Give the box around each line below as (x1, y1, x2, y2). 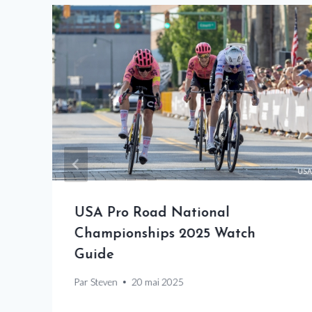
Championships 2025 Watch (75, 227, 256, 242)
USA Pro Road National (75, 206, 230, 221)
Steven (91, 276, 118, 288)
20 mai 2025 (132, 276, 185, 288)
